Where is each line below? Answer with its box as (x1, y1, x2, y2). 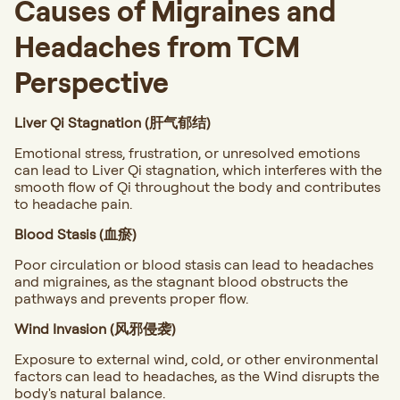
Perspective (14, 64, 169, 101)
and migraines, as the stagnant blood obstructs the (14, 272, 348, 291)
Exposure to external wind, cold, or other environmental (14, 350, 379, 369)
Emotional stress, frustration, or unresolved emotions (14, 144, 360, 162)
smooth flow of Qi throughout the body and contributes (14, 178, 380, 196)
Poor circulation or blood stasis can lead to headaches (14, 255, 373, 274)
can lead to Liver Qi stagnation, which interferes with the (14, 161, 382, 179)
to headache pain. (14, 195, 132, 213)
